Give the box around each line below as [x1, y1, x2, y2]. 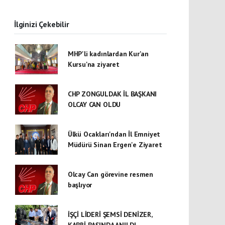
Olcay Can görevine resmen [67, 169, 154, 179]
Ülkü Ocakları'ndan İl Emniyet [67, 129, 161, 139]
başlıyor [67, 180, 92, 189]
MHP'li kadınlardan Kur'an [67, 49, 149, 58]
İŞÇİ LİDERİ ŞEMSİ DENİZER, [67, 209, 152, 219]
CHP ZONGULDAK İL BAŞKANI [67, 89, 157, 98]
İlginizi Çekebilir [14, 19, 69, 29]
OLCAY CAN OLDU [67, 99, 121, 109]
